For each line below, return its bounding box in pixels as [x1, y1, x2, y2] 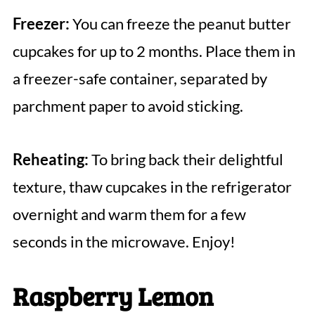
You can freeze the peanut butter [69, 14, 291, 34]
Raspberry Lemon [12, 278, 214, 314]
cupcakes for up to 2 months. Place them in [12, 41, 295, 61]
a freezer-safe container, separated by [12, 69, 267, 89]
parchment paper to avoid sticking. [12, 96, 243, 116]
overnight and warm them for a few [12, 205, 246, 224]
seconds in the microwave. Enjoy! [12, 232, 236, 252]
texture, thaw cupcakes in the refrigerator [12, 177, 292, 197]
